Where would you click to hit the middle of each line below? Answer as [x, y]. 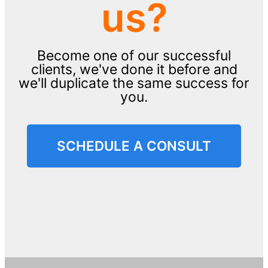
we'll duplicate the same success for [134, 83]
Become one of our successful [134, 56]
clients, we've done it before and [134, 70]
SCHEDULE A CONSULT [134, 146]
